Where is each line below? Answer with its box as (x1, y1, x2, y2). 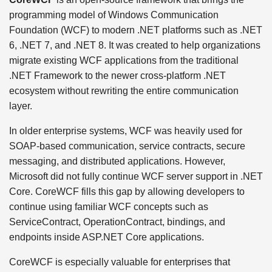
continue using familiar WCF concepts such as (9, 201, 208, 212)
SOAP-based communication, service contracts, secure (9, 140, 245, 151)
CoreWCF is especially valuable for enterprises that (9, 256, 230, 267)
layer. (9, 100, 32, 111)
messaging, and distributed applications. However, (9, 155, 225, 166)
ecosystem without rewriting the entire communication (9, 85, 239, 96)
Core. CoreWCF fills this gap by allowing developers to (9, 186, 245, 197)
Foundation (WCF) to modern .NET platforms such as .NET (9, 24, 262, 35)
